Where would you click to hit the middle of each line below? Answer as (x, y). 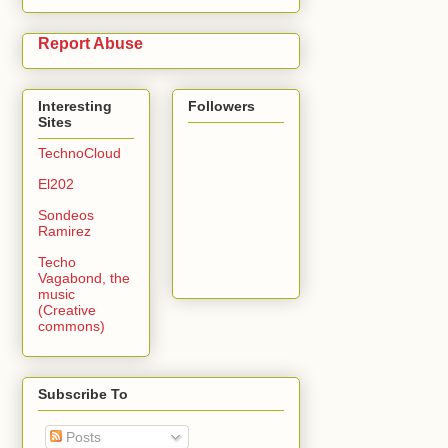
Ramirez (64, 231)
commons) (71, 326)
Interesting (75, 106)
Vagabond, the (84, 278)
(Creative (67, 310)
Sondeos (66, 215)
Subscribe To (83, 394)
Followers (221, 106)
